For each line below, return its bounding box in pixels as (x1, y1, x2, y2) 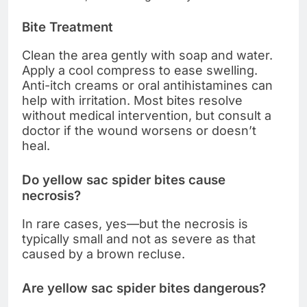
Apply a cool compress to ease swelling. (22, 62, 258, 77)
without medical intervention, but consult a (22, 108, 271, 123)
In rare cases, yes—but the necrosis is (22, 216, 248, 231)
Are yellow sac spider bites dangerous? (22, 280, 266, 296)
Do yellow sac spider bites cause (22, 171, 225, 188)
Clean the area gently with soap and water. (22, 47, 273, 62)
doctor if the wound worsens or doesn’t (22, 123, 256, 138)
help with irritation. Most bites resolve (22, 93, 243, 108)
